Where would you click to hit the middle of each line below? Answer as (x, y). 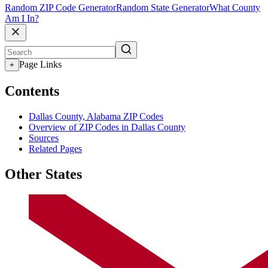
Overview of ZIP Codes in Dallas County (107, 127)
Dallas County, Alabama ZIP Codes (96, 116)
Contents (32, 91)
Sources (44, 138)
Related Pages (55, 148)
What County (235, 8)
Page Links (40, 65)
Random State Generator (163, 8)
